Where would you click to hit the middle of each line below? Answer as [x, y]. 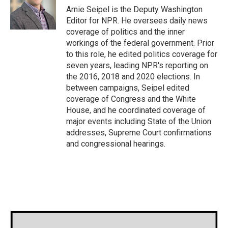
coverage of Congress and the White [131, 99]
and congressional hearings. [116, 144]
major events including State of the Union [139, 122]
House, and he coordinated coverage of [136, 110]
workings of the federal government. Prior [140, 43]
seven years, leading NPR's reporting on [137, 66]
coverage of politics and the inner [125, 32]
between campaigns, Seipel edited [128, 88]
